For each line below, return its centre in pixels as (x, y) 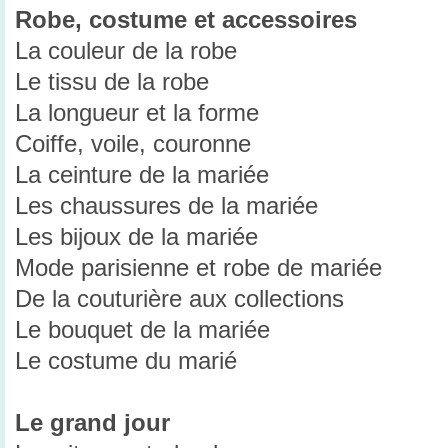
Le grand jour (92, 423)
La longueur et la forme (137, 113)
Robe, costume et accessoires (186, 20)
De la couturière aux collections (179, 299)
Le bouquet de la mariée (142, 330)
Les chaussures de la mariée (166, 206)
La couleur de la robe (126, 51)
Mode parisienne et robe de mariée (198, 268)
